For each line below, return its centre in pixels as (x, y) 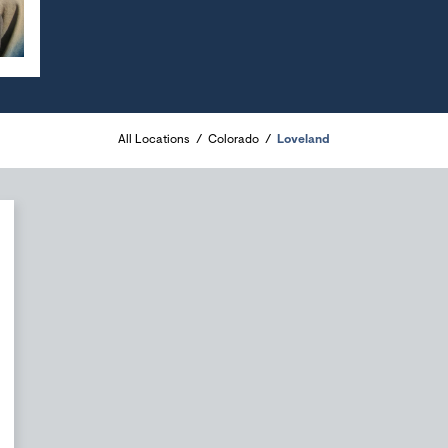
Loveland (303, 140)
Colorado (233, 140)
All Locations (154, 140)
